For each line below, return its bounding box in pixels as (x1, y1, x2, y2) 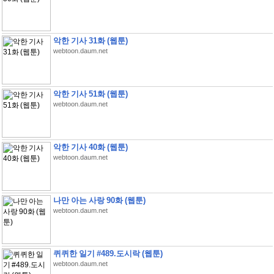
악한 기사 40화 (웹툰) (53, 143, 128, 152)
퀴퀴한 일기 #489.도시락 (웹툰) (53, 249, 163, 258)
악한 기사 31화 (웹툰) (53, 36, 128, 45)
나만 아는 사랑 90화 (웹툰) (53, 196, 146, 205)
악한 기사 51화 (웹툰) (53, 89, 128, 98)
